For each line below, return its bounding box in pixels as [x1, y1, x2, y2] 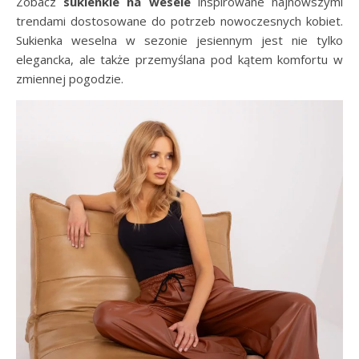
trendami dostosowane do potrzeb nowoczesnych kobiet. [16, 12, 343, 29]
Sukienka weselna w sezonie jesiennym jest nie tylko [16, 31, 343, 48]
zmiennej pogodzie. [16, 70, 123, 87]
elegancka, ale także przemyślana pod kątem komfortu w [16, 50, 343, 67]
